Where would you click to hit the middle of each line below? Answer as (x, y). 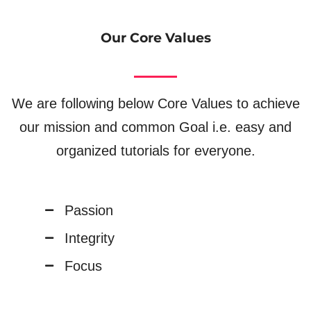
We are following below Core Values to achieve (155, 103)
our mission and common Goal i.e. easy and (155, 127)
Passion (89, 210)
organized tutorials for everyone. (155, 150)
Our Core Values (155, 37)
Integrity (89, 238)
